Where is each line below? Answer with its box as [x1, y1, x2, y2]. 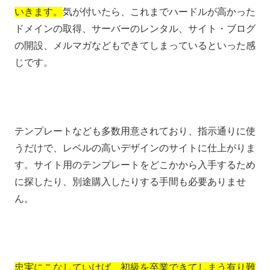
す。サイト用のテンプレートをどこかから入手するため [14, 159, 256, 170]
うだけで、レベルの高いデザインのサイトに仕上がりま [14, 142, 256, 153]
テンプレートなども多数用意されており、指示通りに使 [14, 125, 256, 136]
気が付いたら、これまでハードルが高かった [63, 7, 256, 17]
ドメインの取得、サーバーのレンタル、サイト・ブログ [14, 24, 256, 34]
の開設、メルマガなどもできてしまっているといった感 [14, 40, 256, 51]
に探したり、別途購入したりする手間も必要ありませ [14, 176, 246, 187]
